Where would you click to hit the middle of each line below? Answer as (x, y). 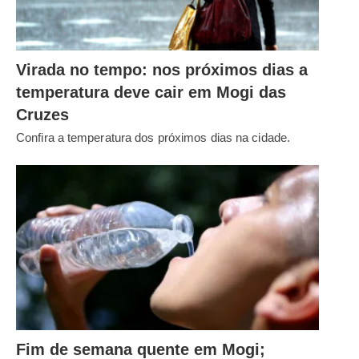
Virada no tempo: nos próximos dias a (162, 70)
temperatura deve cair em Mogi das (151, 93)
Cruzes (42, 115)
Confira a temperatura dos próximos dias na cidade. (153, 138)
